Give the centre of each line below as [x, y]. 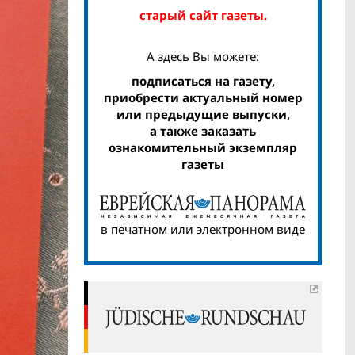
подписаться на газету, [203, 81]
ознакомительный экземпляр [203, 147]
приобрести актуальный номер [203, 97]
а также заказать [203, 131]
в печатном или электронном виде [203, 229]
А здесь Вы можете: [203, 56]
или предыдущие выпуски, [203, 114]
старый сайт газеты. [203, 15]
